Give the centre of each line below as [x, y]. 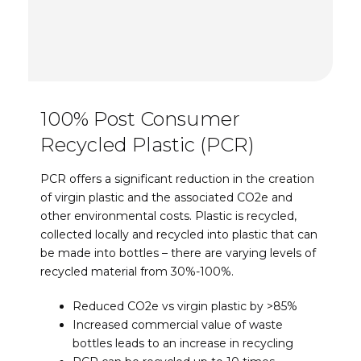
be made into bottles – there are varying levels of [178, 253]
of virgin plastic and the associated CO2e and [166, 198]
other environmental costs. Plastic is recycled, [168, 216]
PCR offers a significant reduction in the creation [177, 179]
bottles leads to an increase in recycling [183, 343]
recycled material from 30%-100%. [137, 272]
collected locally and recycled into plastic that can [179, 235]
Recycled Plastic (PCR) [147, 145]
